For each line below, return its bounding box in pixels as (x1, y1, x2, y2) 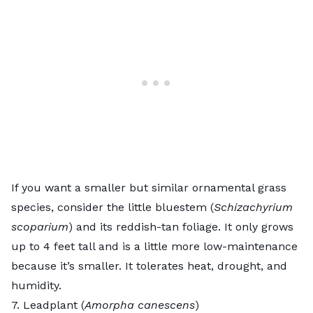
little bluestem (128, 200, 207, 214)
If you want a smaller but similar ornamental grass (11, 180, 286, 194)
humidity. (11, 278, 61, 292)
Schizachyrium (214, 200, 293, 214)
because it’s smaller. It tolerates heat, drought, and (11, 259, 287, 272)
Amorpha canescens (85, 298, 195, 312)
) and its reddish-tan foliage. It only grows (68, 219, 293, 233)
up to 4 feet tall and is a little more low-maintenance (11, 239, 298, 253)
